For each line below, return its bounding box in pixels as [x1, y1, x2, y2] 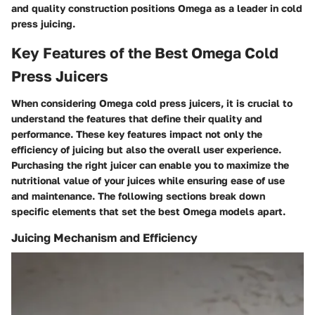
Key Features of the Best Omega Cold [11, 44, 278, 63]
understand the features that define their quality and [11, 112, 262, 124]
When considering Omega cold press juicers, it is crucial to [11, 96, 292, 109]
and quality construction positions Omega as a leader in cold [11, 2, 302, 15]
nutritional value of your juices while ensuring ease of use [11, 174, 285, 186]
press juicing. [11, 18, 75, 30]
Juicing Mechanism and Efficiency [11, 230, 198, 245]
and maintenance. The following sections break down [11, 189, 265, 202]
